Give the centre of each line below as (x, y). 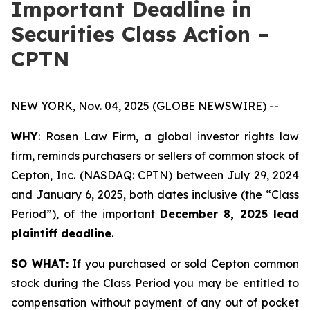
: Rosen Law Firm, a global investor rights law (168, 136)
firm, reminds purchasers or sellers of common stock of (155, 156)
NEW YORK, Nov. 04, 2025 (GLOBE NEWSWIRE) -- (145, 106)
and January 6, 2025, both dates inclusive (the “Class (155, 194)
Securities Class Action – (140, 34)
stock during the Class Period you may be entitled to (155, 283)
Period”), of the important (86, 214)
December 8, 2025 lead (230, 214)
